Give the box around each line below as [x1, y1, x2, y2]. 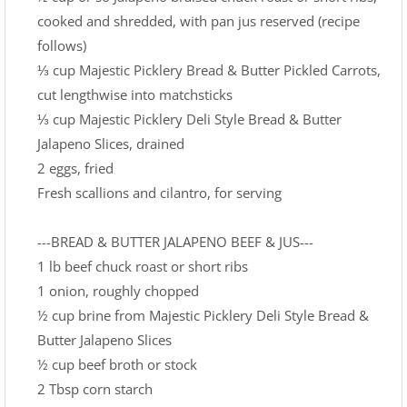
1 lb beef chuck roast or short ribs [37, 257, 248, 276]
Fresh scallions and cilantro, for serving [37, 184, 282, 203]
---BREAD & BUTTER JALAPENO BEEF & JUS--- [37, 233, 313, 252]
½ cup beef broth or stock [37, 355, 197, 374]
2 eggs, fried [37, 159, 114, 178]
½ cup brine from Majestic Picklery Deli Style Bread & [37, 306, 369, 325]
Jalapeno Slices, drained [37, 134, 184, 154]
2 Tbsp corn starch [37, 380, 153, 399]
